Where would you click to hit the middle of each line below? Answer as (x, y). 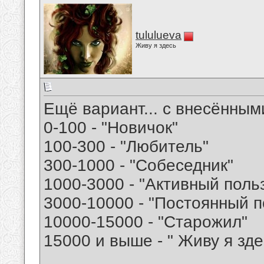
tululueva (159, 35)
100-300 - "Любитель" (126, 147)
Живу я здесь (156, 45)
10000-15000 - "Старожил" (146, 222)
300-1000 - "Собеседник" (138, 166)
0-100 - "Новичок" (111, 128)
